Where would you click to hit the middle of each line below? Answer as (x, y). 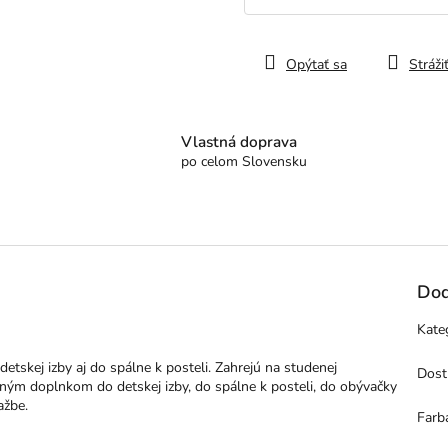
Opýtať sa (316, 65)
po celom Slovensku (243, 162)
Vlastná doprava (238, 142)
